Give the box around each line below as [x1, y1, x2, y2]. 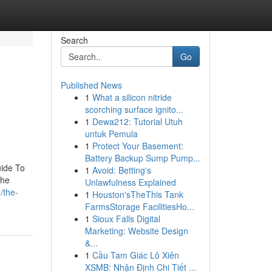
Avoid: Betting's [92, 164, 151, 176]
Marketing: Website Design [84, 225, 188, 237]
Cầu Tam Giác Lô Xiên [92, 249, 179, 261]
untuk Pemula [84, 127, 138, 140]
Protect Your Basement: [92, 140, 183, 152]
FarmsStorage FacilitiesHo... [84, 200, 194, 212]
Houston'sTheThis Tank [92, 188, 183, 200]
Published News [60, 79, 122, 91]
